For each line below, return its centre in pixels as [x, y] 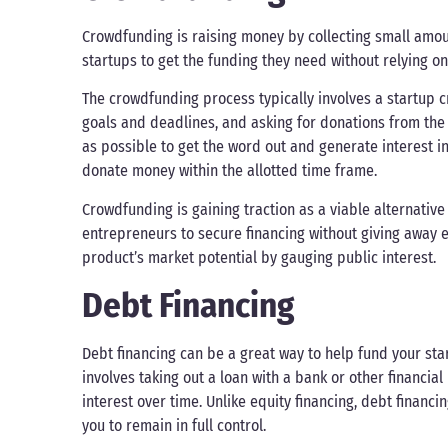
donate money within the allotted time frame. [229, 171]
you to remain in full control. [174, 426]
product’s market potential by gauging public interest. [259, 257]
